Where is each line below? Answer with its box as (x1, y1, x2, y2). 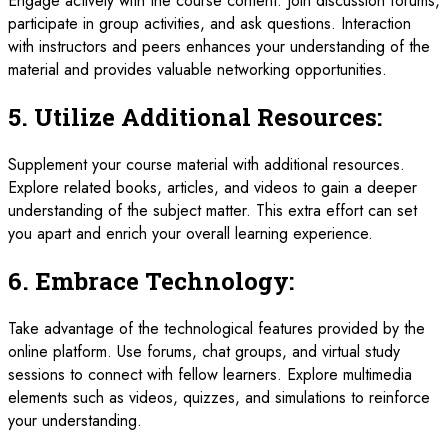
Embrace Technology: (35, 264, 294, 297)
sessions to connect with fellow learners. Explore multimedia (8, 362, 412, 386)
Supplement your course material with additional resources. (8, 152, 405, 176)
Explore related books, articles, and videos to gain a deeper (8, 175, 417, 199)
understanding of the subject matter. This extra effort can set (8, 198, 417, 222)
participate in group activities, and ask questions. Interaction (8, 11, 411, 35)
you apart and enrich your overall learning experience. (8, 221, 373, 245)
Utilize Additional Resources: (34, 100, 382, 133)
